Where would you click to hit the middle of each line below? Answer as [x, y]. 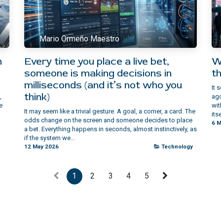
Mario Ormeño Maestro [80, 39]
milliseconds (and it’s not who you [103, 85]
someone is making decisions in [98, 73]
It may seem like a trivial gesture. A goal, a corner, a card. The [110, 111]
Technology [177, 146]
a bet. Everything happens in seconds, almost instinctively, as [110, 129]
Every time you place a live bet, [97, 61]
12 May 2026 [41, 146]
